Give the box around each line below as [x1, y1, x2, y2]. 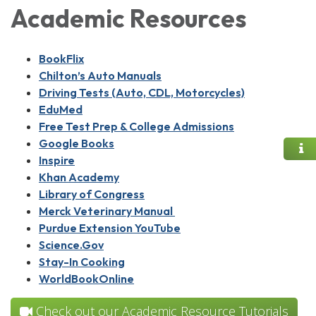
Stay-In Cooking [39, 254, 125, 269]
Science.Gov [39, 237, 104, 252]
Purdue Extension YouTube [39, 220, 181, 235]
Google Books [39, 135, 114, 150]
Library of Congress [39, 186, 145, 201]
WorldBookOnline [39, 271, 134, 286]
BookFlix [39, 51, 84, 66]
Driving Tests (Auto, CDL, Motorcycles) [39, 85, 245, 99]
